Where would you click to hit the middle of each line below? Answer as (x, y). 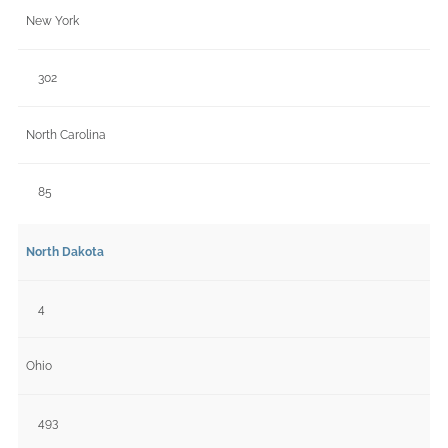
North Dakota (65, 251)
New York (52, 20)
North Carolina (66, 134)
